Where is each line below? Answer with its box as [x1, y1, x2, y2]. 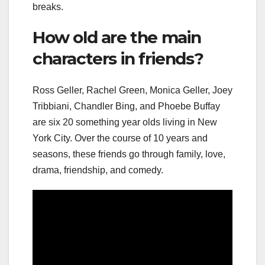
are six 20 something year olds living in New [33, 117, 217, 127]
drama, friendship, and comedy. [33, 164, 163, 175]
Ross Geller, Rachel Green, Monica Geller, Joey [33, 85, 232, 95]
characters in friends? [33, 48, 203, 69]
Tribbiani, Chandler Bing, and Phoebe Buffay [33, 101, 220, 111]
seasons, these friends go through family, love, [33, 148, 225, 159]
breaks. [33, 1, 63, 12]
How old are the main [33, 27, 202, 47]
